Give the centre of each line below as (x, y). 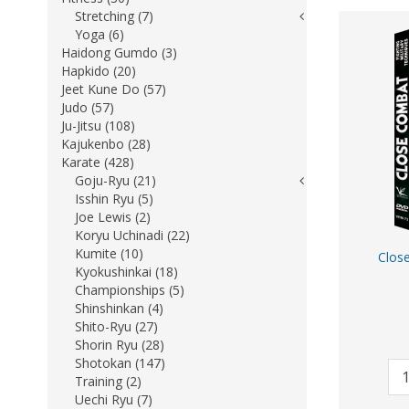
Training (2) (108, 381)
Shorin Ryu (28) (120, 345)
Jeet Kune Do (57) (114, 89)
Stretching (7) (114, 16)
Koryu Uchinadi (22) (132, 235)
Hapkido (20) (99, 71)
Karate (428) (98, 162)
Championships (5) (130, 290)
